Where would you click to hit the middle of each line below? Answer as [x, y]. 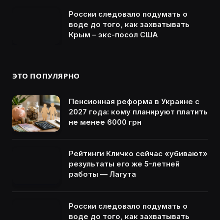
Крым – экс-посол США [113, 35]
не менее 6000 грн [105, 122]
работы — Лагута [102, 174]
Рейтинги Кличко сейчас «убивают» [138, 154]
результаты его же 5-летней [124, 164]
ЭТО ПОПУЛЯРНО [46, 76]
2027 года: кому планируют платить [138, 111]
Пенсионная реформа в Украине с [134, 101]
